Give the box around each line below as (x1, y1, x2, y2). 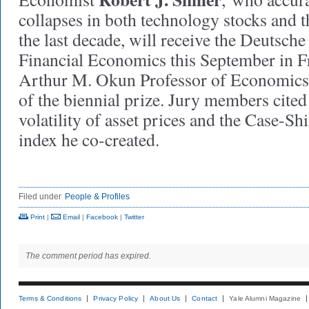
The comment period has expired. (26, 251, 151, 261)
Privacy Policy (93, 295, 139, 302)
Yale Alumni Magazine (229, 295, 301, 302)
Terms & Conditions (19, 295, 82, 302)
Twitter (124, 213, 144, 221)
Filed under (19, 192, 61, 201)
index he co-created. (19, 128, 170, 151)
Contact (192, 295, 218, 302)
